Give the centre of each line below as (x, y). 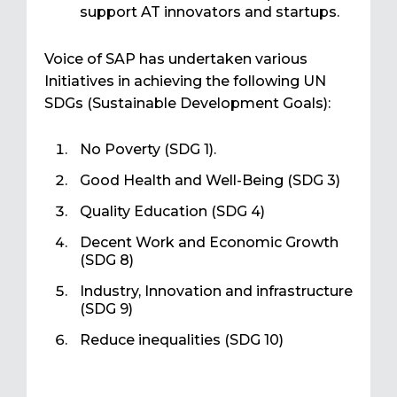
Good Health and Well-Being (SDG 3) (210, 181)
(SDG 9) (106, 309)
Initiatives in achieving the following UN (185, 82)
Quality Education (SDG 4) (172, 212)
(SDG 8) (107, 261)
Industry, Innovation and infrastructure (216, 292)
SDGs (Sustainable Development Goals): (187, 104)
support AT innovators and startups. (210, 12)
